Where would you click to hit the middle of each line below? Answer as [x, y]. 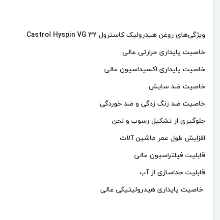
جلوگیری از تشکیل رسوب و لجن [159, 121]
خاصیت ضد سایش [177, 87]
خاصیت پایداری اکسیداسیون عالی [155, 69]
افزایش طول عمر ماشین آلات [163, 138]
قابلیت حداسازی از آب [172, 173]
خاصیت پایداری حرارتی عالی [164, 52]
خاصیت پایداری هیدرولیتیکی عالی [153, 190]
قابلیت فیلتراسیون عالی [170, 155]
